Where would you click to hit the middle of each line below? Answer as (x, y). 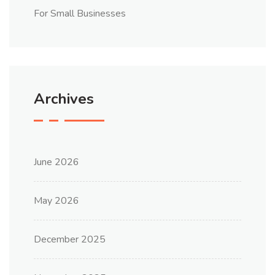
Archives (64, 99)
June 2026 (56, 162)
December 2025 (70, 240)
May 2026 (56, 201)
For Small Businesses (80, 14)
